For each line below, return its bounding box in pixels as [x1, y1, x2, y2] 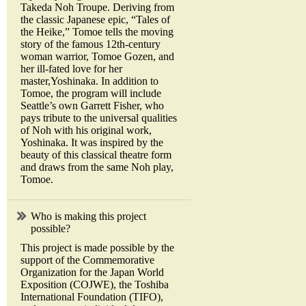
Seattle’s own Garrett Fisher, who [20, 100, 164, 112]
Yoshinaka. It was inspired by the [20, 137, 163, 149]
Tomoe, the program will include [20, 87, 161, 100]
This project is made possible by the [20, 242, 174, 254]
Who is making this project [31, 210, 146, 223]
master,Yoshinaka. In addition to [20, 75, 158, 87]
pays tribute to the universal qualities [20, 112, 177, 124]
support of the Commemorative [20, 254, 154, 266]
